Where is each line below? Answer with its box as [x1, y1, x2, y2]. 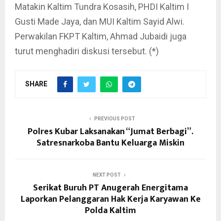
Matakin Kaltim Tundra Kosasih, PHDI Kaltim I [15, 1, 189, 12]
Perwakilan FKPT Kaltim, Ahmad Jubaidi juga [15, 31, 186, 41]
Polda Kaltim [85, 203, 136, 218]
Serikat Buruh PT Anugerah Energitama [33, 181, 188, 195]
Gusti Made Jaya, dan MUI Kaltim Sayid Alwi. [15, 16, 184, 27]
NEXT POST [92, 172, 121, 178]
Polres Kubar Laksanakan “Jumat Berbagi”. [28, 124, 193, 139]
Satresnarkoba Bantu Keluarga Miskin [37, 136, 184, 150]
